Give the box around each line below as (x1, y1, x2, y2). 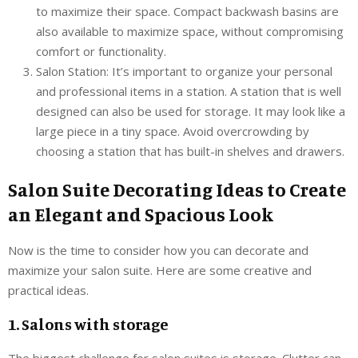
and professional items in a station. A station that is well (36, 82, 341, 99)
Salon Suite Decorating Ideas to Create (8, 177, 346, 201)
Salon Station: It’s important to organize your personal (36, 62, 332, 79)
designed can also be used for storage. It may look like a (36, 102, 345, 119)
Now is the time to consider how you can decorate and (8, 241, 308, 258)
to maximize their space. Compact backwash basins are (36, 2, 339, 19)
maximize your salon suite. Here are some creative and (8, 261, 312, 278)
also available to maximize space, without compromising (36, 22, 344, 39)
